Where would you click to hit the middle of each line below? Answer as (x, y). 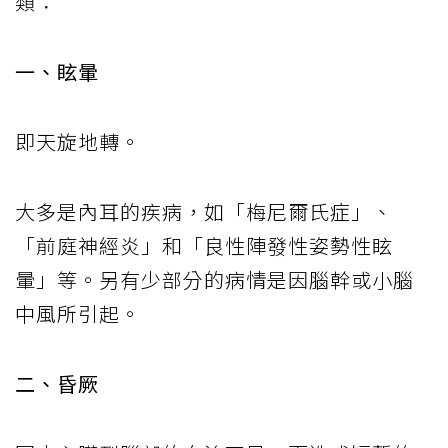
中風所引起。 (78, 313)
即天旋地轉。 (78, 141)
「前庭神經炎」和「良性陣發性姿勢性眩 (204, 245)
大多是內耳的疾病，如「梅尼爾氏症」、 (204, 211)
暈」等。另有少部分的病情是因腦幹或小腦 (214, 279)
